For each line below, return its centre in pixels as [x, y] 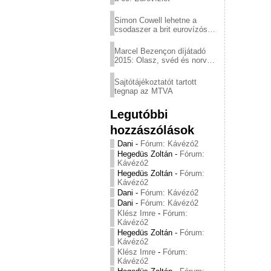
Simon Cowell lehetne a [155, 20]
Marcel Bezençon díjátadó [160, 51]
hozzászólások [152, 130]
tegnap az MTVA [144, 91]
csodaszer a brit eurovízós [161, 29]
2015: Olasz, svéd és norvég [165, 60]
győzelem [131, 69]
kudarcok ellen [140, 38]
